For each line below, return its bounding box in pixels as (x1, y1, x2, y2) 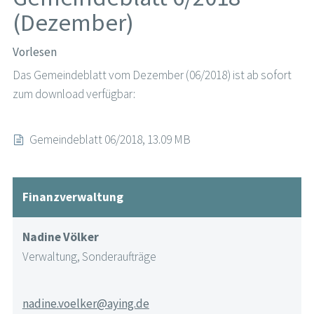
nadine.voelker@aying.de (22, 296, 149, 312)
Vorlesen (12, 44, 57, 60)
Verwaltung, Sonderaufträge (22, 248, 156, 264)
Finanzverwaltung (22, 189, 123, 205)
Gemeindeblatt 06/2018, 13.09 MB (29, 132, 191, 148)
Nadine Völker (22, 228, 99, 245)
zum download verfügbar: (12, 86, 137, 102)
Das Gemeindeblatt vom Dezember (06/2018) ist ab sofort (12, 67, 292, 83)
